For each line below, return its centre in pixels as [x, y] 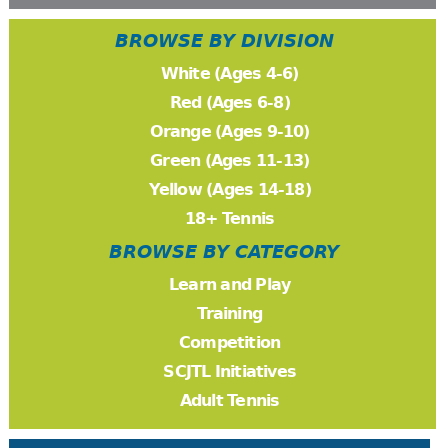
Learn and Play [230, 285]
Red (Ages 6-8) [229, 103]
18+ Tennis [230, 219]
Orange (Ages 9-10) [229, 132]
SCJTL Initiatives [229, 372]
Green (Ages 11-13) [230, 161]
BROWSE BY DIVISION [224, 41]
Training [229, 314]
